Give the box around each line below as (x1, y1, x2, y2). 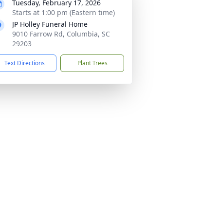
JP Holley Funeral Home (12, 19, 88, 29)
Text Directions (4, 59, 45, 67)
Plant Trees (77, 59, 108, 67)
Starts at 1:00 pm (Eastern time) (12, 8, 115, 17)
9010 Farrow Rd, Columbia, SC (12, 29, 110, 38)
